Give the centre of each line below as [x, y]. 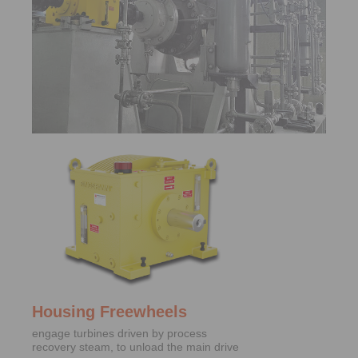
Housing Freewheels [109, 311]
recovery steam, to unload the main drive [135, 346]
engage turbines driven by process [119, 333]
